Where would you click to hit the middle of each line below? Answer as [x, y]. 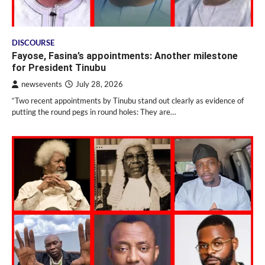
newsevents [42, 85]
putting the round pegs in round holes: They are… [94, 112]
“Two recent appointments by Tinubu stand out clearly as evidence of [128, 101]
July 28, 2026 [99, 85]
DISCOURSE [33, 43]
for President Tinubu [59, 68]
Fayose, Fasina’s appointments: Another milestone [125, 56]
